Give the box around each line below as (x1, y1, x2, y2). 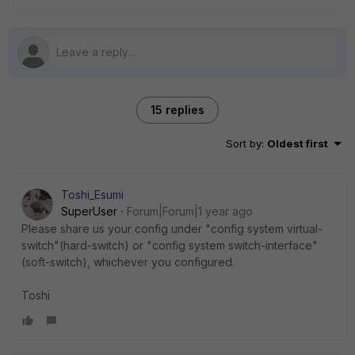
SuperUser (61, 204, 117, 218)
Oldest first (267, 137, 328, 150)
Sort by (226, 137, 261, 150)
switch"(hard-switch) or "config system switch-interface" (21, 239, 318, 252)
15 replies (151, 103, 204, 116)
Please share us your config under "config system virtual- (21, 222, 323, 235)
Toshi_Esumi (61, 188, 124, 201)
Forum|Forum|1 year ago (127, 204, 253, 218)
